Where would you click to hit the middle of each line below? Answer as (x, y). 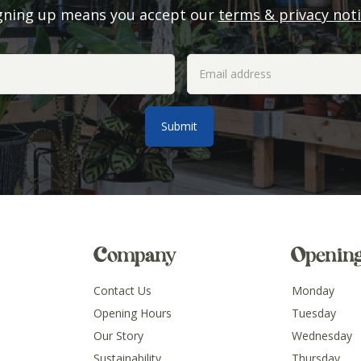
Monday (313, 290)
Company (135, 255)
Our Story (118, 335)
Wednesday (322, 335)
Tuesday (314, 313)
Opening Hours (133, 313)
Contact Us (122, 290)
